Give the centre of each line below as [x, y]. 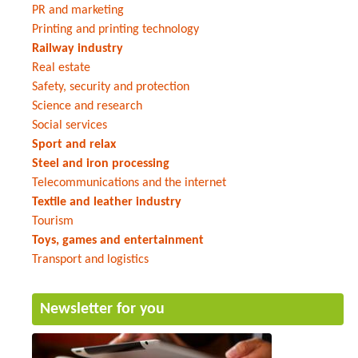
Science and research [87, 106]
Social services [70, 125]
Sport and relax [74, 144]
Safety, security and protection [111, 87]
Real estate [61, 68]
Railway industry [78, 48]
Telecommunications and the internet [129, 183]
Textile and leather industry [107, 202]
